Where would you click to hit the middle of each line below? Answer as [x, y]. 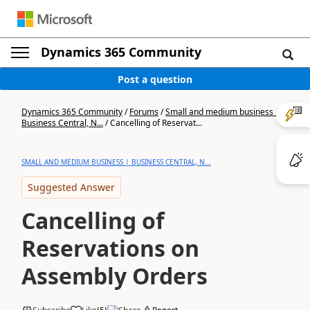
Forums [144, 112]
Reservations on [110, 248]
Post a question [155, 79]
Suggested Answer [71, 187]
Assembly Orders [115, 276]
